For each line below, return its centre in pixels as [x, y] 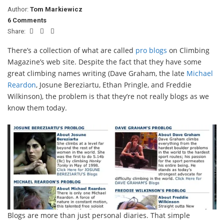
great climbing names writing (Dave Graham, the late [97, 73]
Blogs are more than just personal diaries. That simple [99, 215]
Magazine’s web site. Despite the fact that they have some [104, 62]
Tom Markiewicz [56, 9]
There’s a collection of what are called [71, 50]
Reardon [22, 85]
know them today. [37, 108]
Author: [19, 9]
